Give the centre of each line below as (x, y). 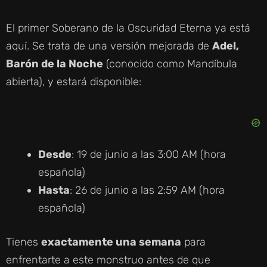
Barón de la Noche (55, 63)
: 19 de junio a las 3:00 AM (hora (149, 154)
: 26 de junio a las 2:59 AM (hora (147, 190)
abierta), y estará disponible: (74, 81)
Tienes (24, 242)
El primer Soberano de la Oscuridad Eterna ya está (128, 28)
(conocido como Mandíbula (170, 63)
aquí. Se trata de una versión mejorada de (109, 46)
